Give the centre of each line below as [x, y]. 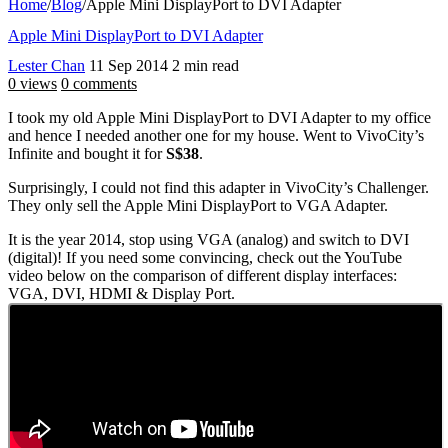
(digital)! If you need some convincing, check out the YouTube [205, 258]
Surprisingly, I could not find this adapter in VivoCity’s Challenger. [218, 188]
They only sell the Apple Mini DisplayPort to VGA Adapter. [198, 206]
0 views [32, 84]
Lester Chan [46, 66]
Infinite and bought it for [87, 154]
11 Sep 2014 [128, 66]
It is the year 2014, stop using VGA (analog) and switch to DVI [208, 240]
